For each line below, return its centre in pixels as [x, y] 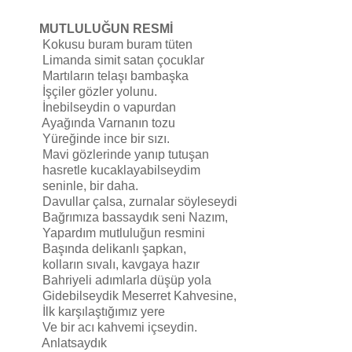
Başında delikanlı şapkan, [114, 248]
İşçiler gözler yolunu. [100, 91]
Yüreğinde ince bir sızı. [106, 138]
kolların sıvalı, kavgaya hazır [121, 264]
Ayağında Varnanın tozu [108, 123]
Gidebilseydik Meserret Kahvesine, [139, 295]
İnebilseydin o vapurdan [109, 107]
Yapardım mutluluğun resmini [124, 233]
